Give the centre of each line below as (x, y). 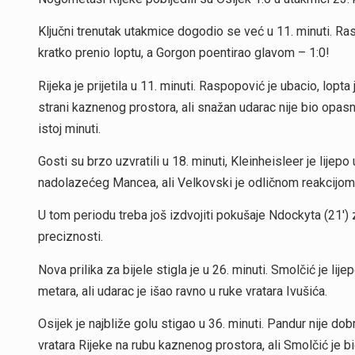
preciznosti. (71, 237)
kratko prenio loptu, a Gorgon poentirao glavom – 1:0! (184, 53)
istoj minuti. (69, 128)
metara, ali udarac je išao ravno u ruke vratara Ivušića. (183, 291)
